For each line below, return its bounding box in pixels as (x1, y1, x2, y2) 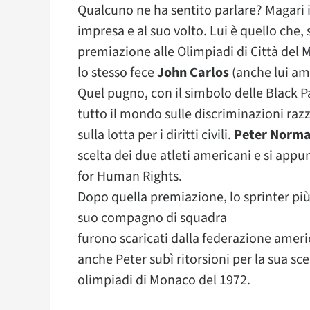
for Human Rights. (77, 167, 182, 186)
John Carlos (157, 63, 229, 82)
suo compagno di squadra (77, 208, 227, 228)
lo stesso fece (77, 63, 157, 82)
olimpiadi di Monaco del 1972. (77, 271, 250, 290)
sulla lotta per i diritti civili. (77, 125, 234, 145)
